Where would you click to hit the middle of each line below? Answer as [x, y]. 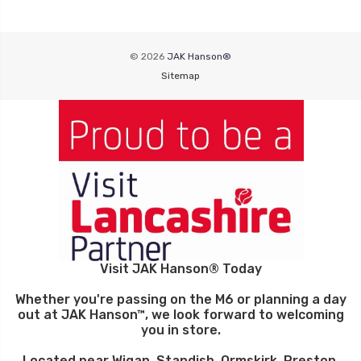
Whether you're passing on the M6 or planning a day [180, 299]
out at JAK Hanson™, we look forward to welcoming [180, 315]
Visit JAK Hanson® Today [180, 269]
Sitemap [180, 76]
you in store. [180, 330]
